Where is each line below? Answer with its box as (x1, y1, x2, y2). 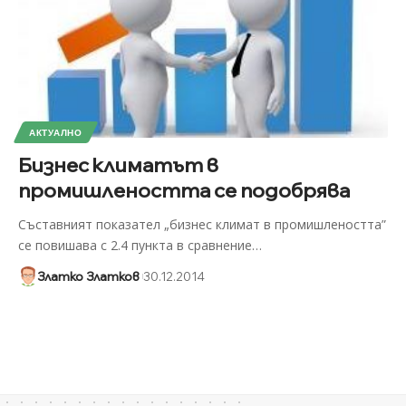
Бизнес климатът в (18, 152, 218, 179)
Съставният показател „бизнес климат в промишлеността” (18, 216, 386, 234)
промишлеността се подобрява (18, 178, 350, 204)
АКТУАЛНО (29, 127, 82, 139)
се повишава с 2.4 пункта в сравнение (18, 237, 252, 255)
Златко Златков (36, 269, 140, 285)
